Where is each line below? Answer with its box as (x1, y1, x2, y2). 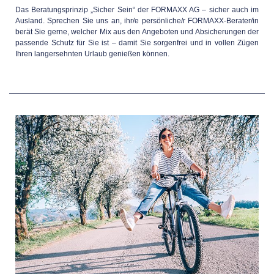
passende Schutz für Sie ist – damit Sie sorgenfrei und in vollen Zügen (15, 39, 259, 47)
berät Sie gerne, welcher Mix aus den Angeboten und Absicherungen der (15, 28, 259, 36)
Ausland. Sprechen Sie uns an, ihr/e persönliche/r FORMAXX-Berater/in (15, 17, 259, 25)
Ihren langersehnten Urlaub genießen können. (15, 50, 169, 58)
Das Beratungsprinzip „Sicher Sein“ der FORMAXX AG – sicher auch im (15, 6, 259, 14)
